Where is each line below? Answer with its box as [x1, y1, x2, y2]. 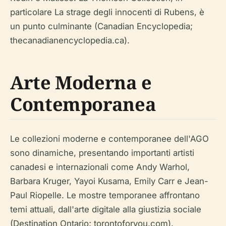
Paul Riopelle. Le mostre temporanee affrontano [10, 190, 200, 200]
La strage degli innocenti [54, 7, 152, 17]
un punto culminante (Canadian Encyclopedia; [10, 21, 193, 31]
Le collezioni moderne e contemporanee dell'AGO [10, 133, 209, 144]
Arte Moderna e [10, 70, 152, 95]
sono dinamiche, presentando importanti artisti [10, 147, 194, 158]
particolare [10, 7, 54, 17]
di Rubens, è [152, 7, 204, 17]
